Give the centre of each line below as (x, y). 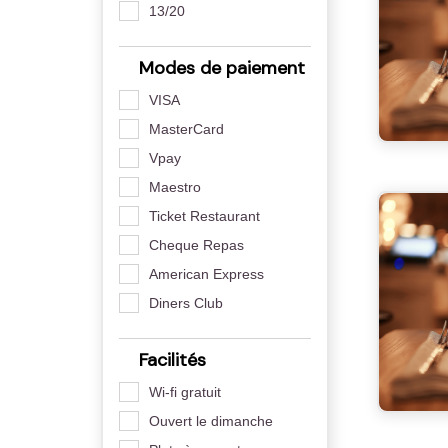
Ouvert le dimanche (210, 420)
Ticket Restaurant (204, 215)
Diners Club (185, 302)
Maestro (174, 186)
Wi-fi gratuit (184, 391)
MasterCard (186, 128)
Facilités (169, 359)
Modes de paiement (219, 67)
